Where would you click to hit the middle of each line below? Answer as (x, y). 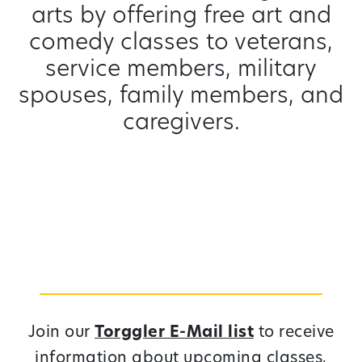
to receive (294, 333)
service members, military (181, 70)
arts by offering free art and (181, 17)
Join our (61, 333)
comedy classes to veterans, (181, 44)
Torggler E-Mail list (174, 333)
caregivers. (181, 124)
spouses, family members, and (181, 97)
